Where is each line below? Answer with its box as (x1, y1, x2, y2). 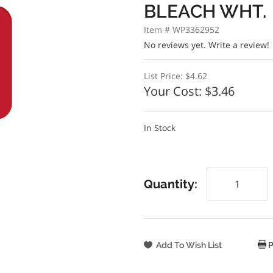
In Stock (143, 122, 175, 133)
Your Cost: (143, 83, 205, 99)
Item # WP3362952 (143, 24, 219, 35)
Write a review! (208, 39, 269, 51)
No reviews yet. (143, 39, 208, 51)
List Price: (143, 70, 185, 82)
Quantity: (143, 177, 197, 191)
